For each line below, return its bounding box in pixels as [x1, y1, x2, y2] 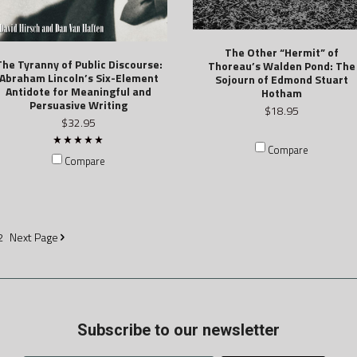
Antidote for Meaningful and [6, 82, 152, 100]
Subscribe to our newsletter [77, 320, 280, 340]
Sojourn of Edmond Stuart [215, 71, 349, 88]
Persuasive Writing [29, 96, 128, 113]
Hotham [261, 84, 303, 102]
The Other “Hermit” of [225, 44, 339, 61]
